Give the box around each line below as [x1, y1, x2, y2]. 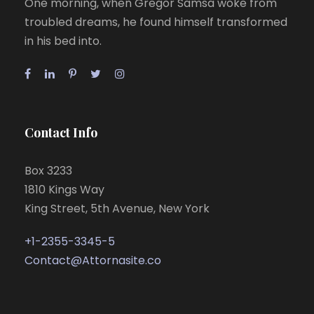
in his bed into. [25, 33, 102, 49]
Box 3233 [25, 163, 72, 179]
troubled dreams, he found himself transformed [25, 14, 287, 30]
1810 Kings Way [25, 182, 104, 198]
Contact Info [25, 124, 97, 141]
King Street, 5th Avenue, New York [25, 200, 210, 217]
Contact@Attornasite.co [25, 252, 161, 268]
